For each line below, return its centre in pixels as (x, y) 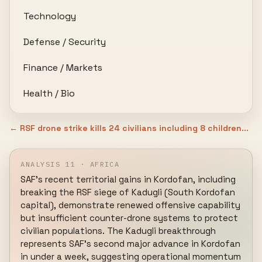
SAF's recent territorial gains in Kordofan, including (128, 179)
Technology (50, 16)
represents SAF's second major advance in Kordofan (131, 244)
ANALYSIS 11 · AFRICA (70, 164)
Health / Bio (49, 93)
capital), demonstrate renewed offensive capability (131, 205)
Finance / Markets (63, 67)
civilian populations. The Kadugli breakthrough (118, 231)
